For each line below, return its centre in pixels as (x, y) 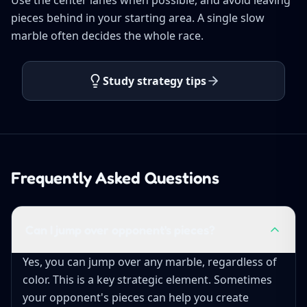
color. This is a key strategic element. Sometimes (147, 279)
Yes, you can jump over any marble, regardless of (150, 261)
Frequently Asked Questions (115, 177)
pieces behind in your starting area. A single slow (138, 17)
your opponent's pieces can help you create (136, 297)
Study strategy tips (154, 81)
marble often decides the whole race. (107, 35)
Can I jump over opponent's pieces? (120, 229)
